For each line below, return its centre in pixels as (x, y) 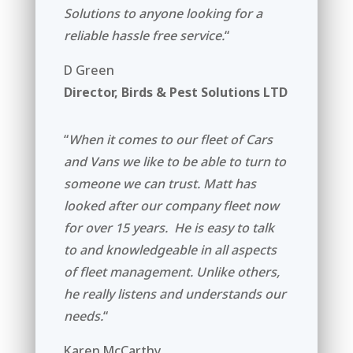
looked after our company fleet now (171, 205)
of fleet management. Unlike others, (171, 271)
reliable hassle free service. (144, 35)
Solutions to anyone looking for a (163, 13)
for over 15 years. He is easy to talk (169, 227)
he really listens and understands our (175, 294)
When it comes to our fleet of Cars (170, 139)
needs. (83, 316)
